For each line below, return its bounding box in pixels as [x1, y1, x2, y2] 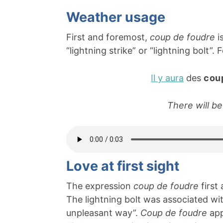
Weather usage [66, 9, 165, 26]
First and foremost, [66, 32, 150, 43]
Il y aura [151, 73, 184, 84]
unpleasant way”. [66, 208, 140, 219]
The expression [66, 181, 133, 192]
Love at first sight [66, 158, 179, 175]
